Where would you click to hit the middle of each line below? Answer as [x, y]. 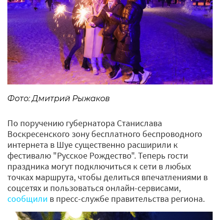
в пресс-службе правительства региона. [127, 198]
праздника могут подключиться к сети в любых [99, 166]
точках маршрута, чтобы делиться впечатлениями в [108, 177]
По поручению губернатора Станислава [85, 123]
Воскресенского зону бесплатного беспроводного [105, 134]
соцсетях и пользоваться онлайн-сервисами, [94, 188]
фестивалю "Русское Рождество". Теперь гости [98, 155]
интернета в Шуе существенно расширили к [93, 144]
